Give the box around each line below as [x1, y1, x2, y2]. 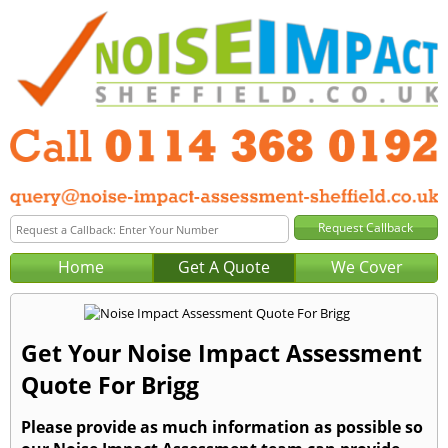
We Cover [330, 256, 403, 279]
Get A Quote [177, 256, 270, 279]
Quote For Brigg [21, 369, 199, 402]
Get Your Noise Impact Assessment [21, 337, 422, 370]
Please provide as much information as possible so [21, 416, 423, 439]
